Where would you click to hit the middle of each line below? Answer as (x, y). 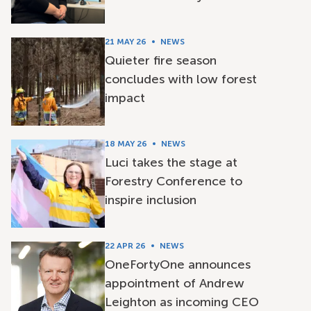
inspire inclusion (150, 200)
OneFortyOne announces (177, 264)
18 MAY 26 (126, 144)
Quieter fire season (160, 60)
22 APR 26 (125, 246)
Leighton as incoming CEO (182, 302)
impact (125, 98)
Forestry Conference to (173, 181)
